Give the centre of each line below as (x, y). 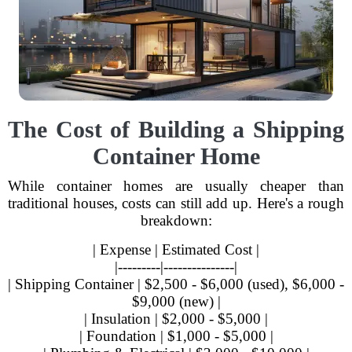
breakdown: (176, 220)
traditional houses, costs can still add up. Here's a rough (176, 203)
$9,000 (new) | (176, 301)
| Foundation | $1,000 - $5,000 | (176, 336)
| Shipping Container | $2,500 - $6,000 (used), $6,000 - (176, 284)
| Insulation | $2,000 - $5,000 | (176, 319)
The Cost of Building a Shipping (176, 129)
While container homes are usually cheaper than (176, 186)
